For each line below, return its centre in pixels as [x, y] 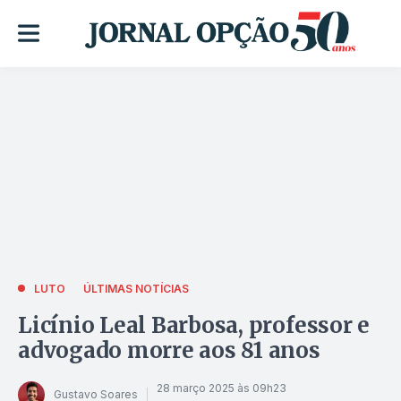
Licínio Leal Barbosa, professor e [194, 325]
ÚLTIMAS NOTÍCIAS [136, 288]
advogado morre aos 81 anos [169, 350]
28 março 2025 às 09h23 [222, 388]
